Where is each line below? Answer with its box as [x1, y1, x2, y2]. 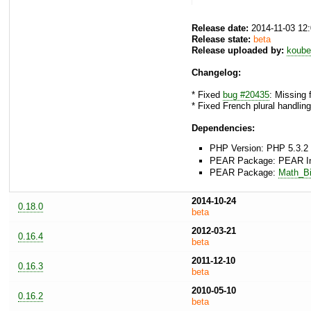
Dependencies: [192, 123, 255, 134]
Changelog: [192, 67, 241, 78]
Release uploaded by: [192, 45, 284, 56]
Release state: [192, 34, 251, 45]
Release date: [192, 23, 249, 34]
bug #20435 [223, 90, 269, 101]
